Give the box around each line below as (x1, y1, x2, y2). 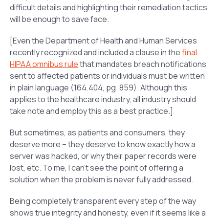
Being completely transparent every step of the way (10, 196, 196, 207)
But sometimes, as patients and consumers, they (10, 127, 185, 138)
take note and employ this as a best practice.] (10, 106, 173, 117)
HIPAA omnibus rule (10, 59, 78, 70)
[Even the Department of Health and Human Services (10, 35, 197, 46)
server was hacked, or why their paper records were (10, 151, 197, 162)
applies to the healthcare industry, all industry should (10, 94, 196, 105)
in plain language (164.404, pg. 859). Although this (10, 82, 187, 93)
